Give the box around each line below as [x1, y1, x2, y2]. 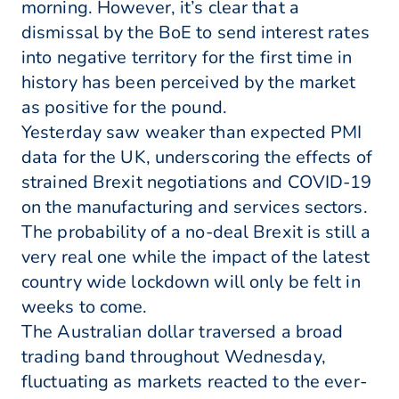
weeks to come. [21, 295, 148, 320]
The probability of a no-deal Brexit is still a [21, 220, 371, 245]
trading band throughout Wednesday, [21, 345, 326, 370]
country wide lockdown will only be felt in [21, 270, 361, 295]
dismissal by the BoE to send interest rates [21, 20, 370, 45]
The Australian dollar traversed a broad [21, 320, 344, 345]
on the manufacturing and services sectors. [21, 195, 368, 220]
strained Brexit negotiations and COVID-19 [21, 170, 372, 195]
